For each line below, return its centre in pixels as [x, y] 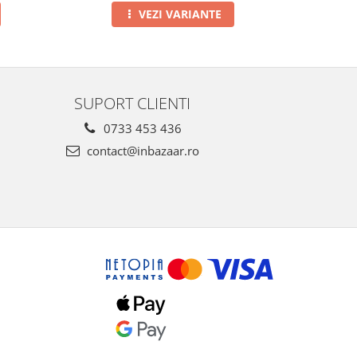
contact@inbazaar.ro [141, 151]
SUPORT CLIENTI [132, 103]
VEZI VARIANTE [180, 14]
